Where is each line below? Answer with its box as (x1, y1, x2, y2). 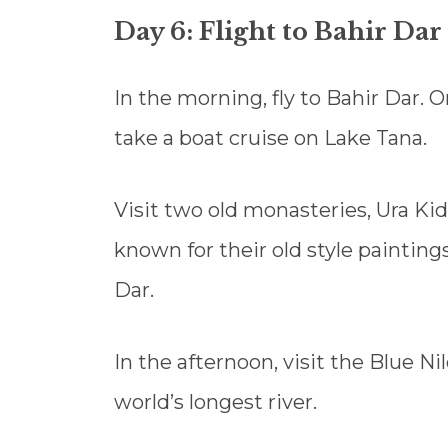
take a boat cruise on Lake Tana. (114, 126, 427, 151)
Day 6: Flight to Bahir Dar (114, 17, 442, 47)
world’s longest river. (114, 390, 317, 415)
